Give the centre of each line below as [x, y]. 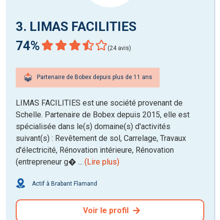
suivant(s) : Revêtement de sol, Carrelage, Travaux [101, 138]
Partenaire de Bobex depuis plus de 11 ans [94, 77]
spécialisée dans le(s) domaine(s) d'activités [93, 126]
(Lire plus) [102, 162]
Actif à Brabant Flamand [64, 183]
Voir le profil [107, 210]
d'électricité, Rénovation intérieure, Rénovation [95, 150]
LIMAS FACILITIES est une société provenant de [99, 103]
